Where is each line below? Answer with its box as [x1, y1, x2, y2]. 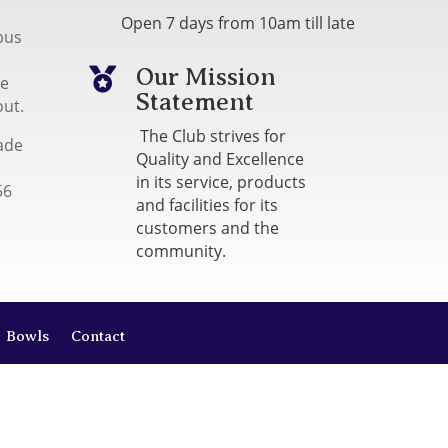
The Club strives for [136, 124, 287, 147]
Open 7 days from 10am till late [121, 12, 356, 35]
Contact [71, 328, 125, 345]
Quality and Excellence [136, 147, 305, 170]
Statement [136, 87, 255, 116]
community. [136, 239, 227, 262]
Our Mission [136, 62, 277, 91]
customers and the [136, 216, 280, 239]
